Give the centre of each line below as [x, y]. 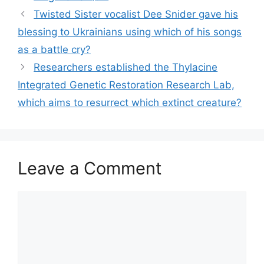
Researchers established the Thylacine [126, 67]
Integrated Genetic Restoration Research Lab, [126, 85]
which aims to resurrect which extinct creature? [130, 103]
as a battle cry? [54, 49]
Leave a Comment [90, 168]
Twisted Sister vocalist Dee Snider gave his [136, 14]
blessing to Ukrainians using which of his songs [130, 32]
